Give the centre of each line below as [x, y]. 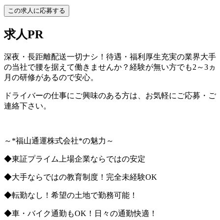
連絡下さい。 [27, 106]
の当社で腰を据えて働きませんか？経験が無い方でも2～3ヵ [110, 67]
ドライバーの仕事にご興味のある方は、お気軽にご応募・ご [110, 95]
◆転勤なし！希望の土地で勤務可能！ [71, 195]
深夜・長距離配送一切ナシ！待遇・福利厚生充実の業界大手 [110, 56]
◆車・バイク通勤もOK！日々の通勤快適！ [81, 213]
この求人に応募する [37, 10]
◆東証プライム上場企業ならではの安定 [75, 159]
